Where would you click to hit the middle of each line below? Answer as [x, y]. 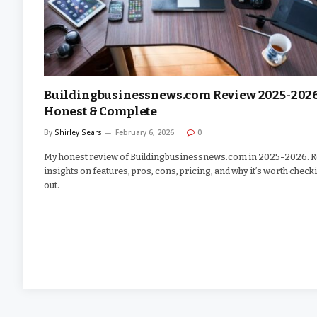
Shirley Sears [78, 133]
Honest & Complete [101, 112]
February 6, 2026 [145, 133]
